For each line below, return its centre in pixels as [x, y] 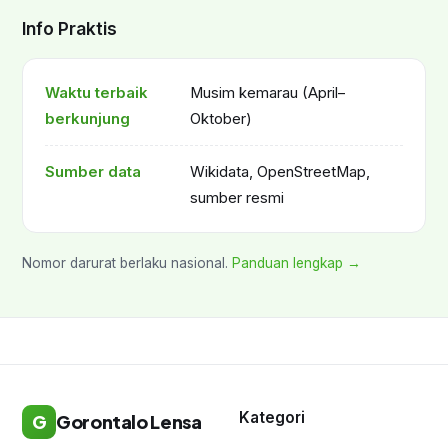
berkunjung [87, 119]
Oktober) [221, 119]
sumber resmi [237, 198]
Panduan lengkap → [296, 263]
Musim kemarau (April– [267, 93]
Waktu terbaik [96, 93]
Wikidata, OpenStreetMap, [280, 172]
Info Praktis [69, 29]
